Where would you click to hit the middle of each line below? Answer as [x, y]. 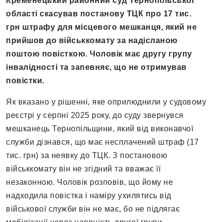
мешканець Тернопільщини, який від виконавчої [100, 129]
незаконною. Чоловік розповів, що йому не [89, 182]
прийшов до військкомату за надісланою [92, 41]
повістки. [25, 81]
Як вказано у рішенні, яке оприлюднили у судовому [106, 102]
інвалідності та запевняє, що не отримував [96, 67]
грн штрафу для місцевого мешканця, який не [101, 27]
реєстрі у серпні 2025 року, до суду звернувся [95, 115]
